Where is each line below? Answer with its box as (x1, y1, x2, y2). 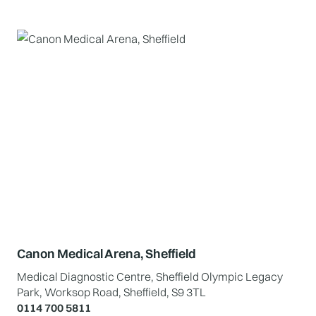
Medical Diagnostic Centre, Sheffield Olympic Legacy (17, 269, 283, 284)
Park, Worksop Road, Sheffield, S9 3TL (17, 285, 206, 299)
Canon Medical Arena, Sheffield (17, 245, 196, 262)
